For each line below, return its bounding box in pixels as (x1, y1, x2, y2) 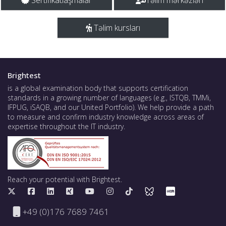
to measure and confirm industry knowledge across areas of (8, 112, 204, 122)
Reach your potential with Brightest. (8, 175, 122, 185)
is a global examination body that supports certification (8, 83, 188, 93)
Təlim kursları (92, 22, 140, 34)
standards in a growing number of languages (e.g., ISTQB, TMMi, (8, 93, 211, 103)
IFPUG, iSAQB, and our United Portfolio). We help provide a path (8, 102, 214, 112)
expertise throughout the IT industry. (8, 122, 125, 132)
